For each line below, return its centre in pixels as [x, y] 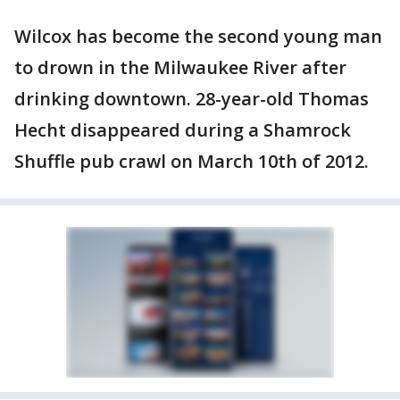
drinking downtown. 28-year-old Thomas [192, 99]
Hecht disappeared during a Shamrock [183, 130]
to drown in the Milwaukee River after [180, 67]
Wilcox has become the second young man [198, 36]
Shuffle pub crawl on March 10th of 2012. [192, 161]
